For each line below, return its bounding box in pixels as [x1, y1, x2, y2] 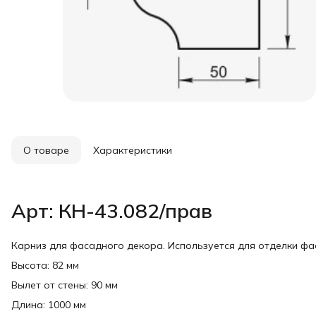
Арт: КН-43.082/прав [11, 198, 212, 223]
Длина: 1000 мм [11, 298, 86, 311]
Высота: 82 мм [11, 259, 79, 272]
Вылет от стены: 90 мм [11, 279, 118, 291]
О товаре [23, 144, 69, 157]
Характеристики [93, 144, 172, 157]
